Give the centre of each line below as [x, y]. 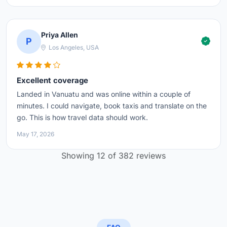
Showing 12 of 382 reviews [113, 155]
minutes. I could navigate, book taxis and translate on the [112, 105]
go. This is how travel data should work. [82, 117]
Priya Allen [60, 35]
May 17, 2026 [35, 134]
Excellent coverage [52, 80]
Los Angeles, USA [73, 48]
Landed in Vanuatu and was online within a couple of [104, 94]
